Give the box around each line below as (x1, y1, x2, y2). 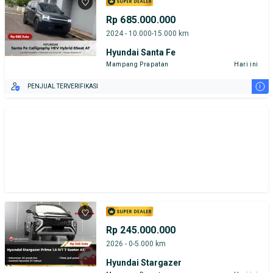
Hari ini (233, 60, 258, 68)
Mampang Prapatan (106, 60, 169, 68)
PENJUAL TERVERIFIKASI (27, 83, 98, 90)
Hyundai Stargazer (106, 257, 182, 268)
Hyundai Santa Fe (106, 47, 175, 57)
